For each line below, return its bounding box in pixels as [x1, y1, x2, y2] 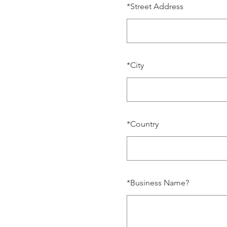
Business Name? [130, 178, 189, 187]
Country [130, 119, 159, 129]
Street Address [130, 2, 183, 11]
